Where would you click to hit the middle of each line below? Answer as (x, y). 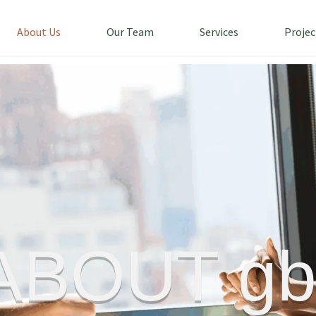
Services (219, 32)
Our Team (130, 32)
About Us (38, 32)
